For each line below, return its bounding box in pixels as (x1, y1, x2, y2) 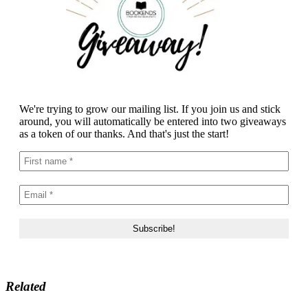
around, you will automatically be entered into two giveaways (19, 115, 286, 128)
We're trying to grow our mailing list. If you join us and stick (19, 103, 280, 115)
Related (5, 278, 46, 294)
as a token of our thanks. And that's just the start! (19, 128, 229, 140)
